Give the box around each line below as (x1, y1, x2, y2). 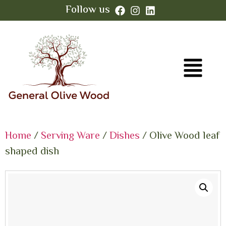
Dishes (109, 128, 140, 145)
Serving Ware (41, 128, 100, 145)
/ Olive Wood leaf (140, 128, 219, 145)
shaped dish (5, 144, 59, 160)
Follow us (66, 2, 110, 18)
